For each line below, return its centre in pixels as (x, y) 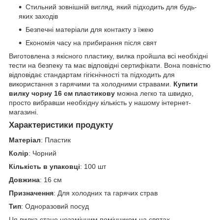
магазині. (24, 112)
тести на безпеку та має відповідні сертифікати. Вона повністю (110, 66)
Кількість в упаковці (44, 166)
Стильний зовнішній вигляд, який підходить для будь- (111, 7)
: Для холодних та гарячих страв (106, 193)
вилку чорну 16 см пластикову (62, 94)
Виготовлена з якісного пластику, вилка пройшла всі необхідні (108, 56)
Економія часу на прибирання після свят (91, 43)
